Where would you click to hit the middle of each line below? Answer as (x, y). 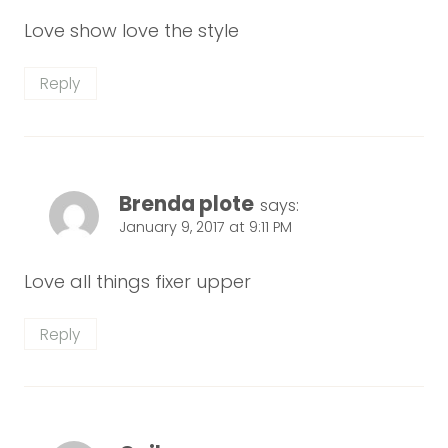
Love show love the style (131, 31)
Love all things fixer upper (137, 282)
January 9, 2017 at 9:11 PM (205, 226)
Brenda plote (186, 203)
